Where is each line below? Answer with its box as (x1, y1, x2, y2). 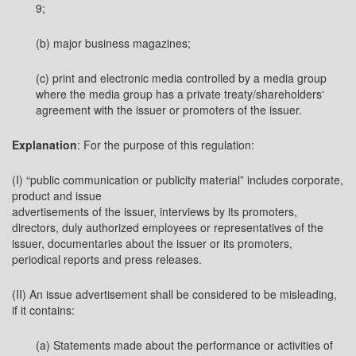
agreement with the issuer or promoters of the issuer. (36, 102, 302, 118)
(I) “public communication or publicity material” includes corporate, (12, 172, 343, 188)
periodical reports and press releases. (12, 251, 202, 267)
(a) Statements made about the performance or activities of (36, 337, 333, 353)
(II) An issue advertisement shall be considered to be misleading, (12, 286, 337, 302)
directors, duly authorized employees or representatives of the (12, 219, 323, 235)
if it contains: (12, 302, 75, 318)
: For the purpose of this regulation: (77, 137, 254, 153)
